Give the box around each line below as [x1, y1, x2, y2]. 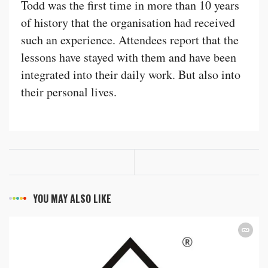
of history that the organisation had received [21, 14, 235, 31]
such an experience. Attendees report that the [21, 31, 239, 48]
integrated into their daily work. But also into [21, 66, 240, 83]
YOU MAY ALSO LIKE [33, 191, 111, 206]
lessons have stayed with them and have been [21, 48, 236, 65]
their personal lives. [21, 83, 117, 100]
